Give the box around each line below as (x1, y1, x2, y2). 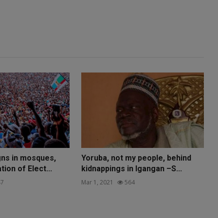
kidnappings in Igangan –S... (81, 164, 182, 174)
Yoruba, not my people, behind (81, 153, 192, 163)
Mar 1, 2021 (81, 178, 114, 187)
